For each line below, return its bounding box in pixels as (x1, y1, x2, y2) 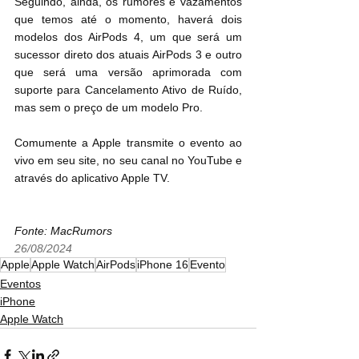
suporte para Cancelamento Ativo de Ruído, (14, 83, 242, 97)
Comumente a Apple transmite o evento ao (14, 136, 242, 150)
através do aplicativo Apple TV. (14, 171, 170, 185)
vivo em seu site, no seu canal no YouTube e (14, 154, 242, 167)
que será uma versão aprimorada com (14, 66, 242, 79)
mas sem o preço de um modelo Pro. (14, 101, 203, 115)
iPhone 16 (137, 258, 188, 272)
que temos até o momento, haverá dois (14, 13, 242, 26)
